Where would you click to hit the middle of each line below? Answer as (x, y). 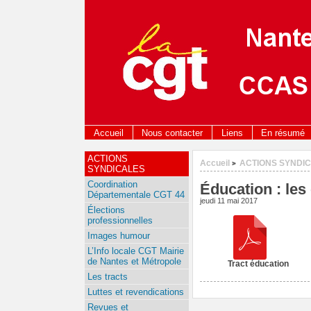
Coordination (112, 184)
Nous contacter (173, 133)
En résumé (283, 133)
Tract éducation (258, 263)
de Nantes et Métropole (134, 261)
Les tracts (108, 277)
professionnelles (120, 220)
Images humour (119, 236)
